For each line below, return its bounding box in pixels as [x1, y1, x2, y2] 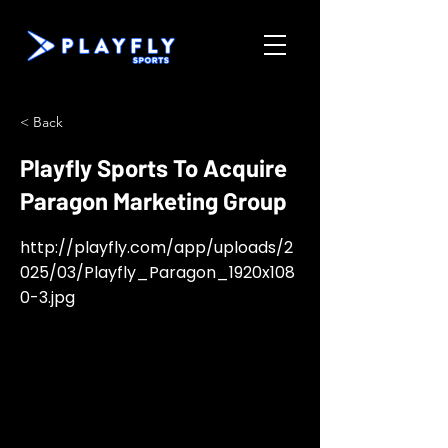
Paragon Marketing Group [20, 186, 287, 215]
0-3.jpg [20, 286, 75, 309]
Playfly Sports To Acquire [20, 153, 287, 182]
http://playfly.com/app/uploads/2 [20, 236, 293, 259]
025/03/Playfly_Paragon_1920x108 [20, 261, 295, 284]
